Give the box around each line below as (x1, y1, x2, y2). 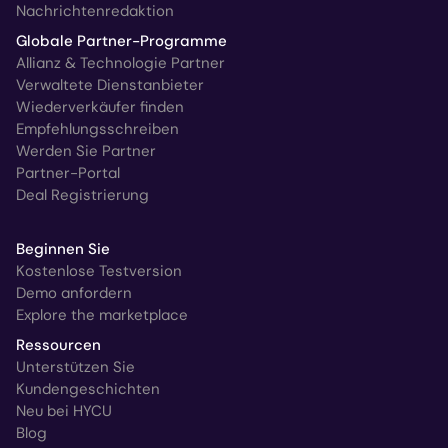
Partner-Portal (16, 162, 120, 183)
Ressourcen (16, 334, 101, 355)
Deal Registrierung (16, 184, 149, 205)
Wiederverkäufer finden (16, 96, 184, 117)
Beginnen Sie (16, 238, 110, 259)
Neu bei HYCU (16, 400, 112, 421)
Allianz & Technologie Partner (16, 52, 225, 73)
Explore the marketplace (16, 304, 188, 325)
